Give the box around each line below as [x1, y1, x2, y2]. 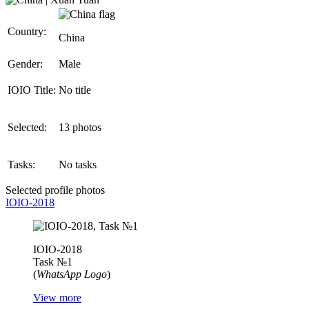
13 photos [59, 121, 101, 134]
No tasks [59, 159, 97, 171]
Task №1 [33, 256, 72, 268]
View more [33, 292, 81, 304]
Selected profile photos [6, 184, 105, 197]
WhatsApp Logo [37, 268, 107, 281]
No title [59, 84, 91, 97]
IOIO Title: [8, 84, 56, 97]
